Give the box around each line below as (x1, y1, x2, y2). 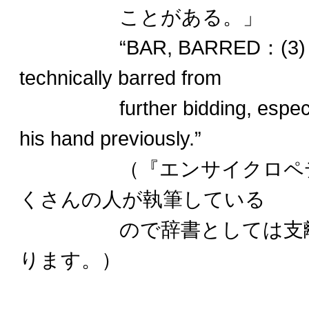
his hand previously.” (19, 127, 201, 150)
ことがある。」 (19, 6, 263, 28)
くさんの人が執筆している (19, 188, 266, 210)
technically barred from (19, 66, 221, 89)
